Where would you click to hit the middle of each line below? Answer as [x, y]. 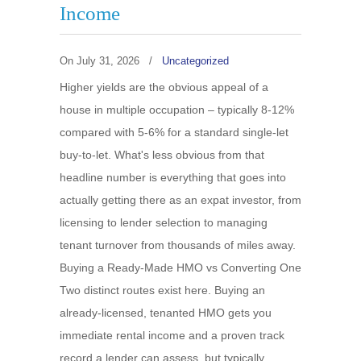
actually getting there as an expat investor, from [180, 200]
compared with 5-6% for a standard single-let [174, 132]
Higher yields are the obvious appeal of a [164, 87]
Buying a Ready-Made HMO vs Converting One [180, 268]
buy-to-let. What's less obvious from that [162, 155]
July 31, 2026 [108, 61]
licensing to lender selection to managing [164, 222]
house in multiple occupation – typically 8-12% [177, 110]
